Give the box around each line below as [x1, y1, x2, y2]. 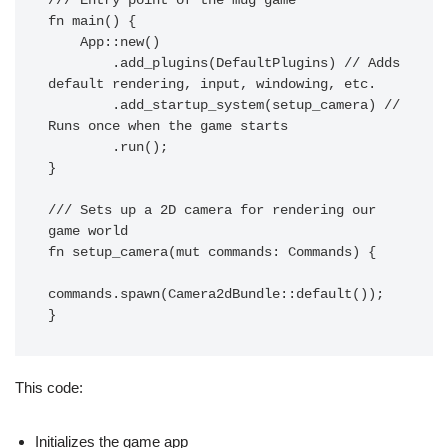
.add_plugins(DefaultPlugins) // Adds [48, 56, 112, 72]
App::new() [48, 35, 80, 51]
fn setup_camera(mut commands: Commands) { [48, 245, 376, 261]
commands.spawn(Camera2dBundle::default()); [48, 287, 384, 303]
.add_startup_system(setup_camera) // [48, 98, 112, 114]
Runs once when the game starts [48, 119, 288, 135]
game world [48, 224, 128, 240]
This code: [15, 379, 83, 397]
